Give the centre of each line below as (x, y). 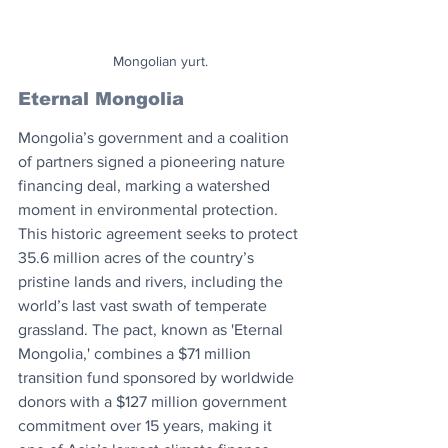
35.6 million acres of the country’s (138, 257)
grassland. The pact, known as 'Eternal (152, 329)
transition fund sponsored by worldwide (158, 377)
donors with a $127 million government (154, 401)
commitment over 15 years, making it (147, 425)
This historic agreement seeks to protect (160, 233)
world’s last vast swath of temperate (144, 305)
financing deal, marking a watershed (146, 185)
